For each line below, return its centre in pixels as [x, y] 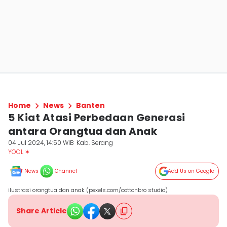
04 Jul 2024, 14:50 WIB [41, 143]
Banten [90, 105]
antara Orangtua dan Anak [83, 131]
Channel [66, 171]
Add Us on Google [191, 171]
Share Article [42, 211]
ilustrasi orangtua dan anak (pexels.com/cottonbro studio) [88, 190]
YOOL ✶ [19, 152]
